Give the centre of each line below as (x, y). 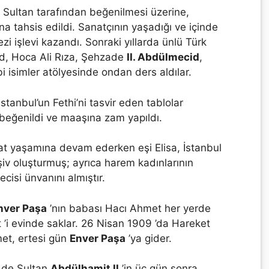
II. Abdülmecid (163, 57)
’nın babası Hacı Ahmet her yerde (129, 208)
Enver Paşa (98, 238)
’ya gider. (149, 238)
